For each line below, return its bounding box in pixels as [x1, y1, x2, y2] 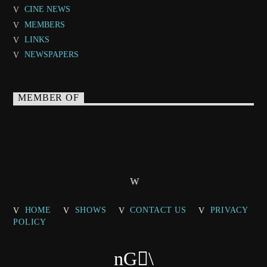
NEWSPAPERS [24, 49, 79, 59]
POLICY [13, 216, 46, 226]
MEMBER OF [18, 92, 79, 103]
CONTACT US [130, 204, 187, 215]
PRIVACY [210, 204, 248, 215]
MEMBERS [24, 20, 65, 29]
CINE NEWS [24, 4, 70, 14]
